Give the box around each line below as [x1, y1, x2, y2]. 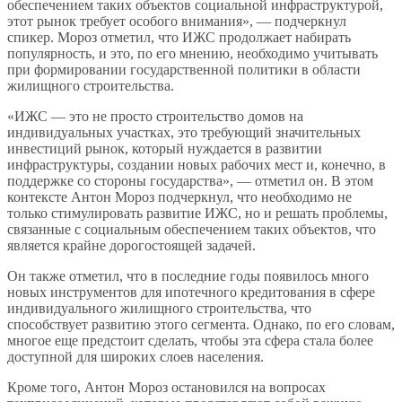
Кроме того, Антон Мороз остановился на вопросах [7, 379, 326, 395]
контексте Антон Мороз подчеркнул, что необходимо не [7, 188, 352, 205]
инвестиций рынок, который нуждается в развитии [7, 140, 322, 156]
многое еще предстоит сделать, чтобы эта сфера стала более [7, 332, 373, 348]
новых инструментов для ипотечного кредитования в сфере [7, 284, 375, 300]
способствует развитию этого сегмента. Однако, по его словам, [7, 316, 395, 332]
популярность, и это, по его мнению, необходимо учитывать [7, 45, 378, 61]
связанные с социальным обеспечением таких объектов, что [7, 221, 376, 237]
